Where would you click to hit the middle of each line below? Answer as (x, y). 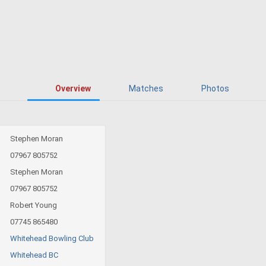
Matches (146, 88)
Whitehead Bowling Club (52, 238)
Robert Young (34, 205)
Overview (73, 88)
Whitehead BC (34, 255)
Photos (215, 88)
